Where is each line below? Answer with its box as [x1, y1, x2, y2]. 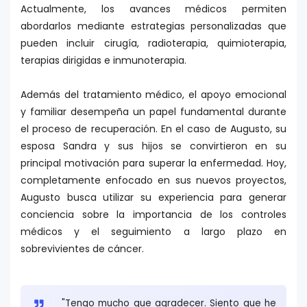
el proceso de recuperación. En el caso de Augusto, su [21, 121, 286, 136]
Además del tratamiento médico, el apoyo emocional [21, 87, 286, 101]
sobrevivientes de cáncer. [21, 241, 147, 256]
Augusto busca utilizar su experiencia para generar [21, 190, 286, 204]
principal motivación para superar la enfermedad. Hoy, [21, 156, 286, 170]
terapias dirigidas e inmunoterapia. [21, 53, 189, 67]
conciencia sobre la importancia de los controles [21, 207, 286, 221]
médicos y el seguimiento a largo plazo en [21, 224, 286, 238]
